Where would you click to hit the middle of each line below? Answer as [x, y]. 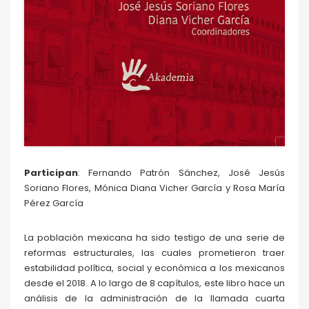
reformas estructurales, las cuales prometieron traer [154, 253]
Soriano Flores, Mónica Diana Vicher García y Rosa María [154, 188]
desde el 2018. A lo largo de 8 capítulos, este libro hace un [154, 283]
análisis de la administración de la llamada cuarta [154, 299]
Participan [51, 173]
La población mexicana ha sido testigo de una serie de [154, 238]
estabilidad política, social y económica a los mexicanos [154, 268]
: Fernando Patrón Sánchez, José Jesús [181, 173]
